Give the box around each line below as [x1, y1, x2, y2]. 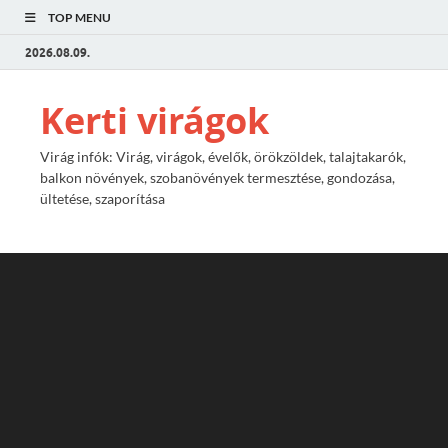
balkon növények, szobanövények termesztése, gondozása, [40, 169, 395, 186]
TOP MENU [48, 10, 111, 25]
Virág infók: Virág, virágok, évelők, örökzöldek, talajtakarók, [40, 148, 406, 165]
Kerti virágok [40, 96, 269, 145]
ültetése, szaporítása [40, 190, 165, 207]
